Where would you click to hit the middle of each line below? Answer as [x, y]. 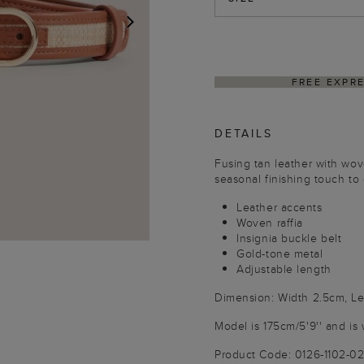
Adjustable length [284, 269]
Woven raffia [270, 223]
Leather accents [279, 207]
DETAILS [244, 133]
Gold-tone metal [280, 253]
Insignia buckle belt [289, 238]
